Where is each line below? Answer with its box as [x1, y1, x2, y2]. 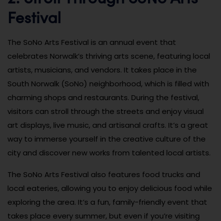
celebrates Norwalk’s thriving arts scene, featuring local [7, 50, 210, 61]
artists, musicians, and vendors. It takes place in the [7, 64, 197, 75]
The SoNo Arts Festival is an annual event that [7, 37, 176, 47]
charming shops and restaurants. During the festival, [7, 92, 199, 103]
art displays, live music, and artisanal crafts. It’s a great [7, 119, 208, 130]
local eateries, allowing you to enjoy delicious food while [7, 183, 212, 193]
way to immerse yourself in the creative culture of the [7, 133, 206, 144]
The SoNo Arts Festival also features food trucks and [7, 169, 200, 180]
